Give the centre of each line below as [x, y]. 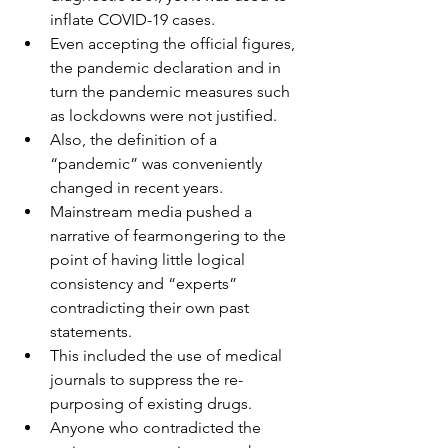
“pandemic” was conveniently [158, 164]
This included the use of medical [168, 356]
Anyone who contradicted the [157, 428]
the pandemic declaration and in [167, 68]
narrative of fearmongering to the [170, 236]
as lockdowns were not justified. [163, 116]
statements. [91, 332]
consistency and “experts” [145, 284]
